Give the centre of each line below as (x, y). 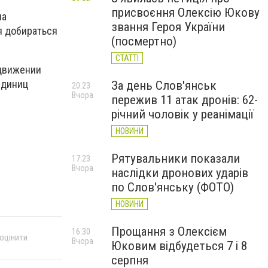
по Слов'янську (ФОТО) (173, 187)
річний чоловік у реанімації (182, 114)
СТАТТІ (127, 58)
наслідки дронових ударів (180, 173)
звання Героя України (168, 27)
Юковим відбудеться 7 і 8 (179, 246)
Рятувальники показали (176, 159)
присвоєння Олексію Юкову (185, 13)
